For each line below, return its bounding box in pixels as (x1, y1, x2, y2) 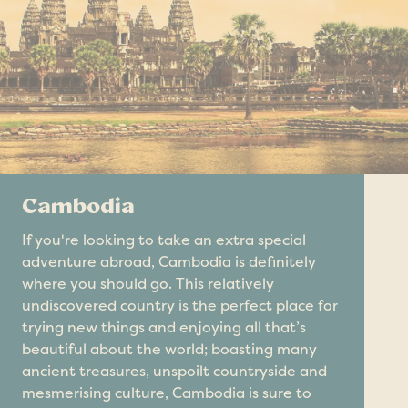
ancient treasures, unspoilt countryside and (22, 361, 327, 381)
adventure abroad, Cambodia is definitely (22, 251, 316, 271)
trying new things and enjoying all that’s (22, 317, 306, 337)
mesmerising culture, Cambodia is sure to (22, 382, 311, 403)
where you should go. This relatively (22, 273, 274, 293)
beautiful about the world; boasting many (22, 339, 317, 359)
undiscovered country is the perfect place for (22, 295, 338, 315)
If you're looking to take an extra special (22, 229, 306, 250)
